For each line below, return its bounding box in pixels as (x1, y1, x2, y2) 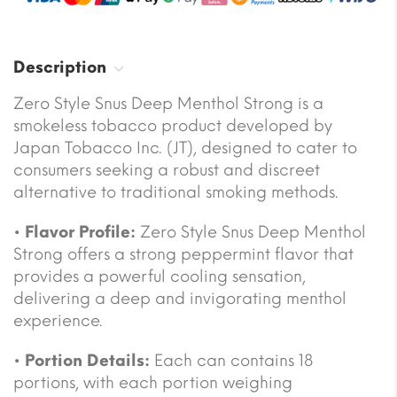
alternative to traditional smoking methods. (13, 182, 339, 202)
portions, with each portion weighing (13, 372, 292, 393)
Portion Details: (25, 350, 150, 370)
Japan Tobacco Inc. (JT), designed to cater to (13, 137, 357, 158)
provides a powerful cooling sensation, (13, 266, 306, 286)
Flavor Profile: (25, 222, 136, 242)
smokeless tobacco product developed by (13, 115, 332, 136)
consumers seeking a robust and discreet (13, 160, 320, 180)
